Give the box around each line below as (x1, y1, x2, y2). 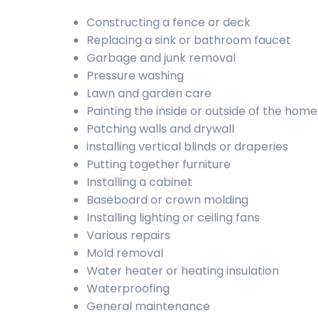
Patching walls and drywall (87, 121, 234, 137)
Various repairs (87, 227, 170, 243)
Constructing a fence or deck (87, 14, 251, 31)
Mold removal (87, 245, 163, 261)
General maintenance (87, 298, 210, 314)
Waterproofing (87, 280, 170, 297)
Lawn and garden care (87, 85, 212, 102)
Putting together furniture (87, 156, 231, 172)
